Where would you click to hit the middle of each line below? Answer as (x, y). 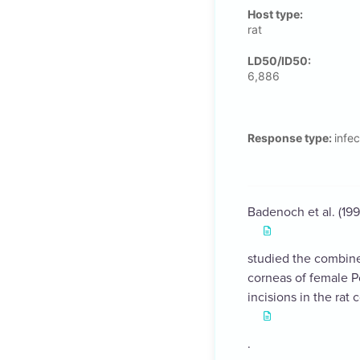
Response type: (291, 138)
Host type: (275, 14)
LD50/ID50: (279, 61)
